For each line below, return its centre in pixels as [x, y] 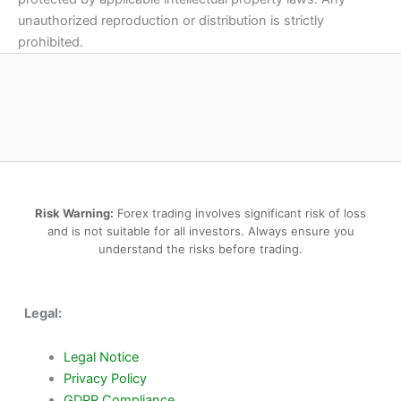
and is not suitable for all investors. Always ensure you [200, 230]
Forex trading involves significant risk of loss [240, 213]
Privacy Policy [105, 379]
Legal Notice [101, 358]
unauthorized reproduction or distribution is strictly [171, 20]
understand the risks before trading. [200, 248]
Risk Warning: [74, 213]
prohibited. [51, 42]
